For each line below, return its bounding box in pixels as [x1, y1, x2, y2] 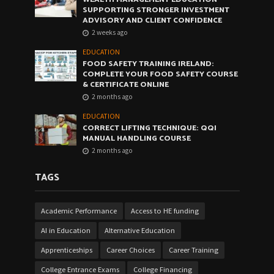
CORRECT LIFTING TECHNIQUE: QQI [83, 121, 217, 135]
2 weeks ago [92, 28, 128, 37]
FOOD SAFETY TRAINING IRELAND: [83, 57, 215, 70]
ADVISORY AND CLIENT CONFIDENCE [83, 13, 223, 27]
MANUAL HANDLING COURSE [83, 131, 191, 145]
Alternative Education [104, 225, 175, 235]
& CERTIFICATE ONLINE [83, 78, 169, 91]
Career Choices [106, 245, 155, 254]
